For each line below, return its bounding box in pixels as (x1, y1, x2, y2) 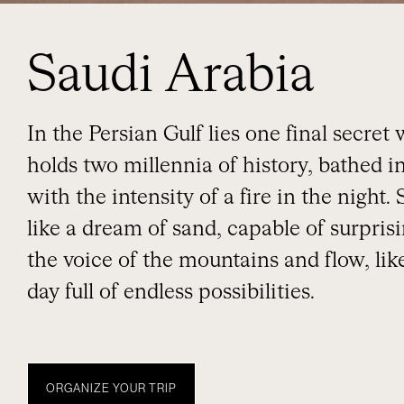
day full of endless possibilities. (27, 282, 315, 303)
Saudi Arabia (27, 51, 315, 101)
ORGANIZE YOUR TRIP (46, 382, 177, 394)
